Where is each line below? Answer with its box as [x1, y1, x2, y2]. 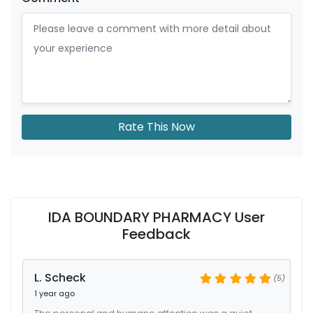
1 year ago [34, 288, 75, 299]
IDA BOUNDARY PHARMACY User [48, 208, 265, 227]
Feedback [122, 224, 191, 244]
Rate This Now [118, 119, 195, 135]
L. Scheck [34, 270, 86, 286]
